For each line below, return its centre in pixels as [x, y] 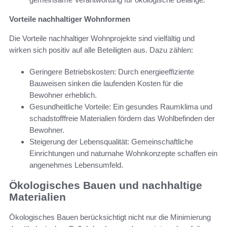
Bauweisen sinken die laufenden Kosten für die [106, 83]
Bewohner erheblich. [63, 95]
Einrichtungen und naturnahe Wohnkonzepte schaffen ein [123, 153]
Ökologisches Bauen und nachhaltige [106, 185]
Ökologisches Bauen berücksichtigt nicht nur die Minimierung [110, 217]
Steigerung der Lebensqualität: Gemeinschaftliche [111, 141]
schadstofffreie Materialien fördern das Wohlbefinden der [122, 118]
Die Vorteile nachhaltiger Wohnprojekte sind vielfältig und [102, 38]
